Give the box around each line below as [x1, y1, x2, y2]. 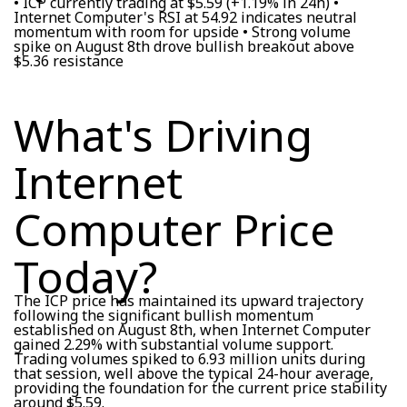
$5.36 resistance [14, 50, 124, 71]
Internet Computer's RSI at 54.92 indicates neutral [14, 6, 357, 27]
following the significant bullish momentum [14, 304, 313, 325]
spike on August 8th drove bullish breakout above [14, 35, 354, 56]
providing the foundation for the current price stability [14, 377, 387, 398]
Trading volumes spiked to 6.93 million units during [14, 348, 365, 369]
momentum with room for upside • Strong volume [14, 21, 351, 42]
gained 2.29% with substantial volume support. [14, 333, 333, 354]
